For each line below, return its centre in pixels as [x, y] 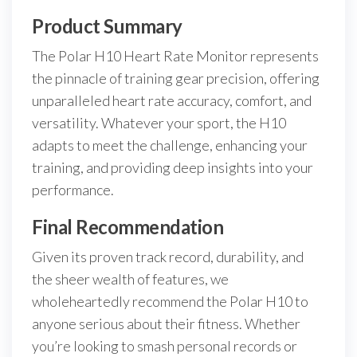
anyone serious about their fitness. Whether [166, 324]
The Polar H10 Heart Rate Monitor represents [175, 56]
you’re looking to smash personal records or [165, 346]
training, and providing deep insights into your [173, 168]
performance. [73, 190]
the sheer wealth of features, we [130, 279]
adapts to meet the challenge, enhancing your [170, 145]
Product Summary [107, 26]
